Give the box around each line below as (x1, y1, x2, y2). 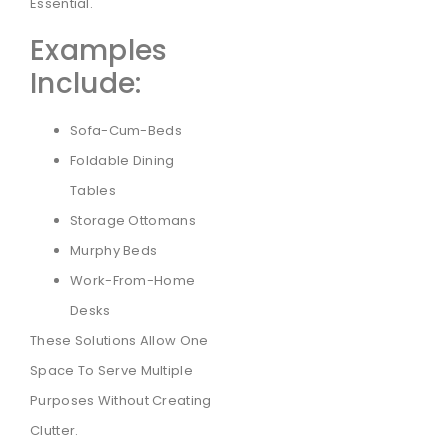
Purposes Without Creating (30, 390, 212, 410)
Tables (70, 180, 116, 200)
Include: (30, 63, 142, 103)
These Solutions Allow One (30, 330, 209, 350)
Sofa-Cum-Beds (70, 120, 182, 140)
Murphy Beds (70, 240, 158, 260)
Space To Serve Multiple (30, 360, 193, 380)
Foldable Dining (70, 150, 175, 170)
